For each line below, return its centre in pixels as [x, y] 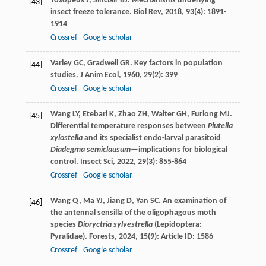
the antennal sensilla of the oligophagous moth [133, 213]
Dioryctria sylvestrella [115, 224]
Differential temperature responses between [129, 126]
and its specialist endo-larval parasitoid [151, 138]
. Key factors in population [176, 63]
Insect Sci [96, 161]
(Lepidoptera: [177, 224]
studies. [65, 75]
